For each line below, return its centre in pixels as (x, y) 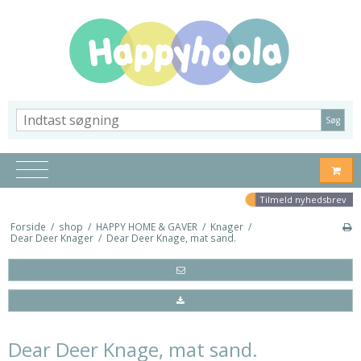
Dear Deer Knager (52, 238)
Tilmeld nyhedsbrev (303, 199)
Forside (28, 227)
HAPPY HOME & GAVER (146, 227)
